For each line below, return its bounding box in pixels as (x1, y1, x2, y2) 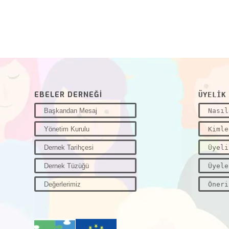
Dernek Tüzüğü (44, 162, 89, 170)
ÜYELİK (198, 90, 226, 99)
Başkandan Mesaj (44, 106, 97, 114)
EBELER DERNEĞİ (34, 89, 102, 100)
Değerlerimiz (44, 180, 81, 188)
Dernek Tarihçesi (44, 143, 94, 151)
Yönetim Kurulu (44, 125, 89, 133)
